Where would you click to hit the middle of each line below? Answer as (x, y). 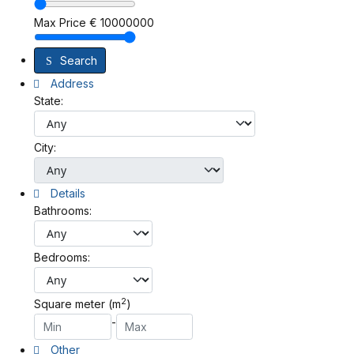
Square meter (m (77, 303)
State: (49, 100)
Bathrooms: (63, 210)
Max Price (60, 22)
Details (67, 193)
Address (71, 83)
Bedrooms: (62, 257)
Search (78, 61)
